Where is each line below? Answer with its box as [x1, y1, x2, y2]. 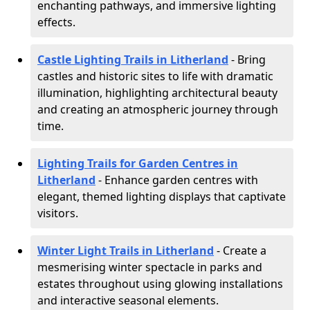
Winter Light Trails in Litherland [37, 243, 214, 258]
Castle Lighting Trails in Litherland [37, 52, 228, 67]
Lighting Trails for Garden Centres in [37, 156, 238, 171]
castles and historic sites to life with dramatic [37, 69, 273, 84]
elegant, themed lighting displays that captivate [37, 189, 286, 204]
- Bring [228, 52, 266, 67]
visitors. [37, 206, 78, 221]
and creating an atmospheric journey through [37, 102, 278, 117]
